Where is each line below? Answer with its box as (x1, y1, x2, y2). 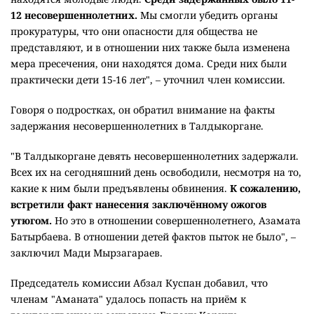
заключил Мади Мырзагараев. (11, 245, 163, 259)
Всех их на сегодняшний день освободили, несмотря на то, (11, 165, 301, 179)
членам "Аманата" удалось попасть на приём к (11, 292, 246, 306)
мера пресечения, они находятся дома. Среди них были (11, 56, 287, 70)
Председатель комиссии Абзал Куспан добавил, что (11, 275, 268, 289)
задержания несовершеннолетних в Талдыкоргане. (11, 118, 264, 132)
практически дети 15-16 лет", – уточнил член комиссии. (11, 72, 285, 86)
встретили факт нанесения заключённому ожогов (11, 197, 266, 211)
